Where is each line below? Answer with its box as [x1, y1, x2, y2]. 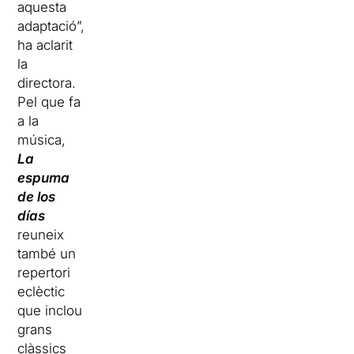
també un [17, 245, 77, 262]
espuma [17, 169, 70, 186]
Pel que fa [17, 93, 81, 110]
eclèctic [17, 283, 66, 299]
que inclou [17, 302, 83, 318]
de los [17, 188, 56, 205]
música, [17, 131, 66, 148]
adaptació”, [17, 17, 85, 34]
